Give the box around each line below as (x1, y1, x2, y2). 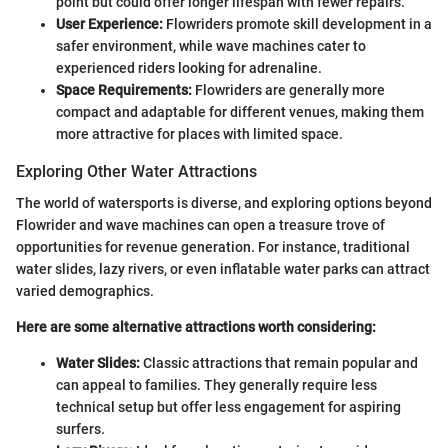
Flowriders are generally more (192, 81, 385, 98)
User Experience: (56, 15, 163, 32)
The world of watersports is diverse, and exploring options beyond (16, 194, 432, 211)
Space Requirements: (56, 81, 192, 98)
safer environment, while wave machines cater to (56, 37, 366, 54)
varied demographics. (16, 282, 154, 299)
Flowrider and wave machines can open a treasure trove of (16, 216, 385, 233)
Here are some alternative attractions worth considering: (16, 318, 376, 335)
